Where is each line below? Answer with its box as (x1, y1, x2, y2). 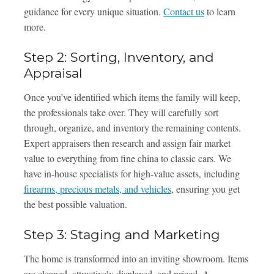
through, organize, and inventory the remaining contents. (23, 121, 241, 135)
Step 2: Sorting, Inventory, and (23, 50, 214, 65)
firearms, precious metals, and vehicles (23, 182, 171, 196)
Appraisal (23, 65, 83, 81)
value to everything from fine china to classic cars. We (23, 152, 231, 165)
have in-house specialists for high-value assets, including (23, 167, 240, 180)
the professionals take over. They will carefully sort (23, 106, 218, 119)
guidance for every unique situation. (23, 5, 163, 18)
